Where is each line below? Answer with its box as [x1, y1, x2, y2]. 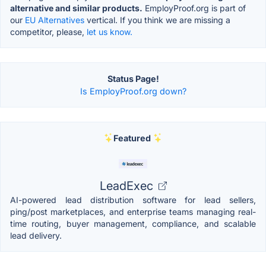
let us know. [87, 26, 132, 37]
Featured [113, 132, 151, 143]
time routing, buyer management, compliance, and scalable [10, 218, 256, 229]
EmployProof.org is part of [142, 2, 246, 13]
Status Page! [107, 73, 159, 84]
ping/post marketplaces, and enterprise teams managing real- [10, 206, 256, 217]
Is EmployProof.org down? [80, 85, 186, 96]
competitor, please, [10, 26, 87, 37]
